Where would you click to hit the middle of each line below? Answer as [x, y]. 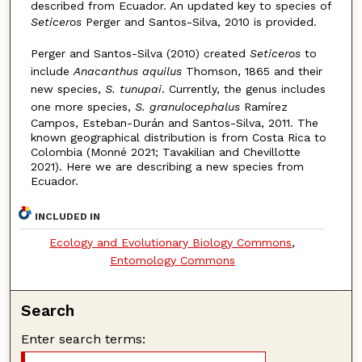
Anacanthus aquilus [129, 71]
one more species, [82, 106]
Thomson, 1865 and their [254, 71]
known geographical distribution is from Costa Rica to [178, 137]
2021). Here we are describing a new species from [167, 166]
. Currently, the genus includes [243, 88]
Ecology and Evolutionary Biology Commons [171, 243]
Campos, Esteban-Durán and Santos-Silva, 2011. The [174, 122]
